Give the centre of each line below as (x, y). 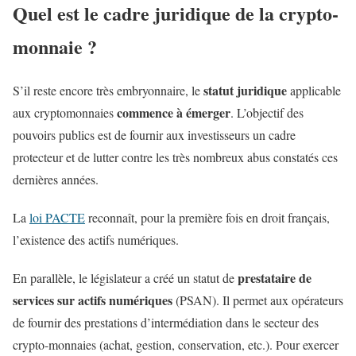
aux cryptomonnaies (65, 112)
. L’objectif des (267, 112)
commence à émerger (174, 112)
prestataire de (275, 277)
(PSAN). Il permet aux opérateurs (258, 300)
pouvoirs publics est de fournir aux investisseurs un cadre (154, 134)
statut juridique (245, 90)
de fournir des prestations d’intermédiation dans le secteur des (166, 322)
